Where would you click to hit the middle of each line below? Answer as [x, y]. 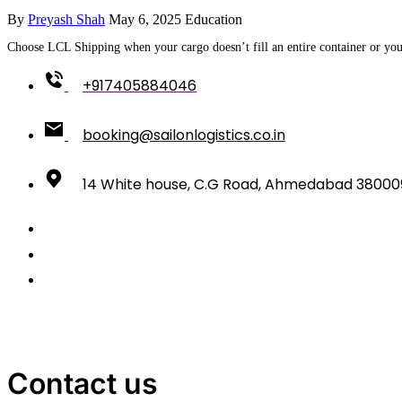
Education [214, 19]
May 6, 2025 [145, 19]
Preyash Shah [66, 19]
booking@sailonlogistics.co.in [184, 135]
